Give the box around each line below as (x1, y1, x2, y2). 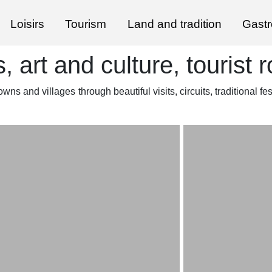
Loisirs (10, 18, 44, 30)
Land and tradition (127, 18, 222, 30)
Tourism (65, 18, 107, 30)
